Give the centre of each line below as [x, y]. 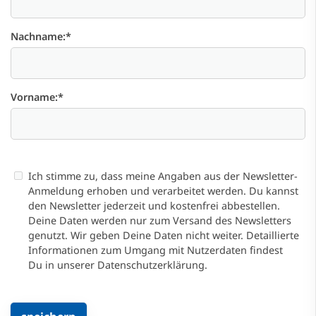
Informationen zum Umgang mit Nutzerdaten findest [156, 250]
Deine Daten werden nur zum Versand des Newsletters [160, 220]
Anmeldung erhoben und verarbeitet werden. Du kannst [163, 190]
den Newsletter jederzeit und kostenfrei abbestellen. [154, 205]
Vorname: [34, 97]
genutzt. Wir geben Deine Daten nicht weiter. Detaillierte [164, 235]
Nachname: [38, 36]
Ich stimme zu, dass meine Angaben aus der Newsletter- [163, 176]
